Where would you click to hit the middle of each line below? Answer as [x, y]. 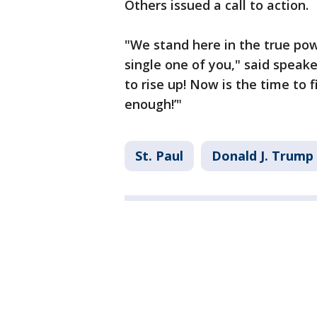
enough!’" [153, 104]
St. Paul [159, 156]
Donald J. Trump [263, 156]
